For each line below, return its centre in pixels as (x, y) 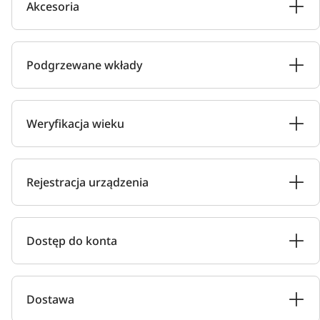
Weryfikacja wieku (75, 124)
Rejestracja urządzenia (87, 182)
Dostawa (50, 299)
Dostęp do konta (72, 241)
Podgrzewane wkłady (84, 65)
